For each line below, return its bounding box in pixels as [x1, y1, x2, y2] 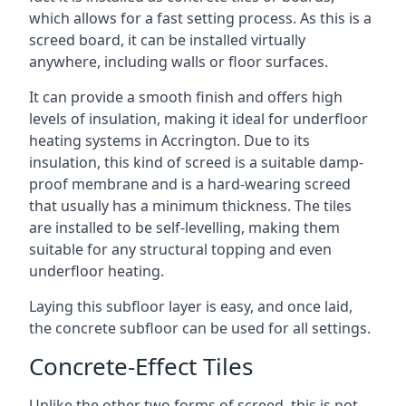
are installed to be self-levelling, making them [29, 217, 340, 237]
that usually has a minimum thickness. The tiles [29, 196, 352, 216]
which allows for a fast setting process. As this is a [29, 8, 372, 28]
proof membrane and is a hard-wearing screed [29, 174, 351, 194]
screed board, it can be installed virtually [29, 30, 305, 50]
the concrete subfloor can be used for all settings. [29, 318, 371, 338]
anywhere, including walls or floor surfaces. [29, 52, 328, 72]
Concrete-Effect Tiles [29, 350, 253, 382]
